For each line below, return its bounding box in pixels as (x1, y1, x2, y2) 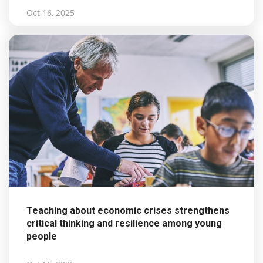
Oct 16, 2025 (26, 7, 75, 19)
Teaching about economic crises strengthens (26, 204, 230, 216)
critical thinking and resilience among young (26, 217, 222, 229)
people (26, 230, 57, 242)
